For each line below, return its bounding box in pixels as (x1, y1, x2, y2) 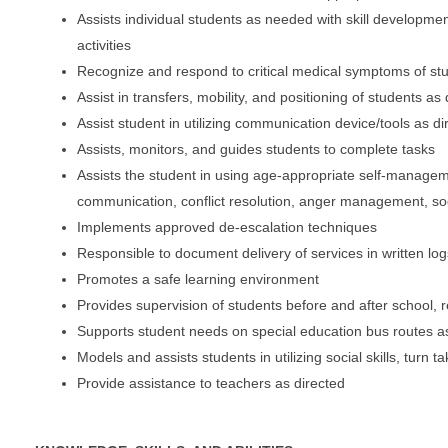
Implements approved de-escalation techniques (77, 218, 377, 235)
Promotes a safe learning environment (77, 270, 319, 287)
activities (77, 36, 131, 53)
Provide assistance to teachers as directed (77, 374, 345, 391)
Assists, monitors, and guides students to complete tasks (77, 140, 435, 157)
